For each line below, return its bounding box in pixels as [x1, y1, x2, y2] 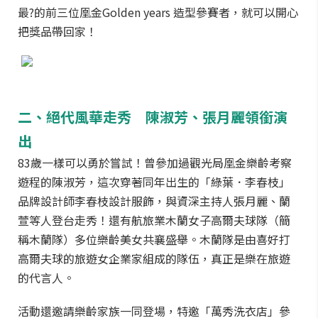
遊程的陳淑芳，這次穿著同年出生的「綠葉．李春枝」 [18, 173, 290, 190]
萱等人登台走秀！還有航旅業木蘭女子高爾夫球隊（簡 [18, 212, 290, 229]
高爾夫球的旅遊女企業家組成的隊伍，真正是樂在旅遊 [18, 250, 290, 267]
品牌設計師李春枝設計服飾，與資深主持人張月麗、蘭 [18, 192, 290, 209]
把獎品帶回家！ [18, 23, 97, 40]
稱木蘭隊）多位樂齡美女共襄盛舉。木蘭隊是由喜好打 [18, 231, 290, 248]
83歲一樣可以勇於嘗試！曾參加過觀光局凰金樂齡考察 [18, 154, 292, 171]
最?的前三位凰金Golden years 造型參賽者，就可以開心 [18, 4, 298, 21]
